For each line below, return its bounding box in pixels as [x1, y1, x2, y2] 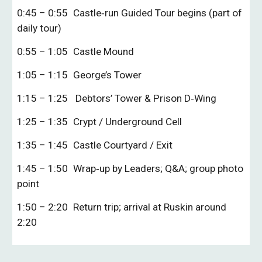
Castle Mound [73, 46, 135, 57]
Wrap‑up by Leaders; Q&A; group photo [73, 163, 244, 174]
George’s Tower [73, 69, 142, 81]
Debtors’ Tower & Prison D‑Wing [73, 92, 217, 104]
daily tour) [17, 22, 62, 34]
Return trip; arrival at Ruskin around [73, 201, 227, 213]
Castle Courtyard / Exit [73, 139, 173, 151]
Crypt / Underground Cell [73, 116, 182, 127]
